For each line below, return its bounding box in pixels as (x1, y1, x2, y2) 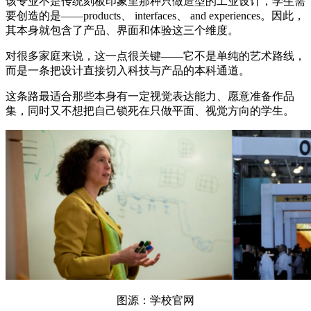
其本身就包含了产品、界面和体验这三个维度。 (6, 24, 239, 37)
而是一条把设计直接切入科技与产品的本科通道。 (6, 65, 250, 77)
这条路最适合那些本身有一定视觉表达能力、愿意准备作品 (6, 90, 294, 103)
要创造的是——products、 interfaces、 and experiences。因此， (6, 10, 305, 22)
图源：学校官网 (117, 294, 194, 307)
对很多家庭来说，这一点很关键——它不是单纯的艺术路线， (6, 50, 305, 62)
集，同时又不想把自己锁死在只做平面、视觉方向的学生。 (6, 105, 294, 117)
